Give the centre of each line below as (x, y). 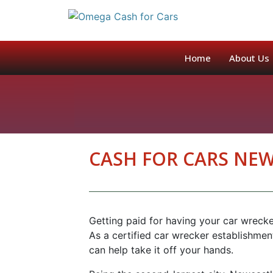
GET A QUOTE (163, 41)
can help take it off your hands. (161, 250)
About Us (249, 58)
